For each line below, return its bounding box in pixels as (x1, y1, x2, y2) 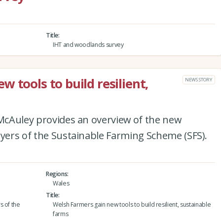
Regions (45, 169, 68, 178)
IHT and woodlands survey (52, 40, 124, 49)
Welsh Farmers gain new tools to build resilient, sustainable (52, 200, 211, 209)
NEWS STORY (185, 76, 212, 83)
